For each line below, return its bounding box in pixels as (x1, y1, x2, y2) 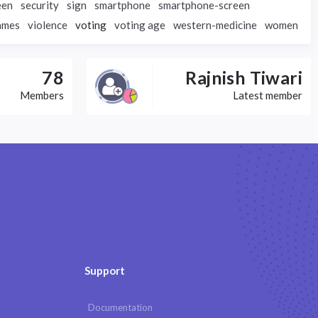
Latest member (233, 89, 302, 102)
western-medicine (173, 18, 257, 31)
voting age (114, 18, 165, 31)
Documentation (88, 302, 153, 313)
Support (84, 264, 125, 277)
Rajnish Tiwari (185, 67, 302, 88)
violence (28, 18, 67, 31)
